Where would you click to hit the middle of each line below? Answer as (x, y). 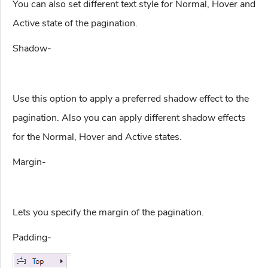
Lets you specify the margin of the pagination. (108, 213)
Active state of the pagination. (75, 24)
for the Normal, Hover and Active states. (97, 137)
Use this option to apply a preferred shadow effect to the (131, 99)
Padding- (32, 238)
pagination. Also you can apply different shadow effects (129, 118)
